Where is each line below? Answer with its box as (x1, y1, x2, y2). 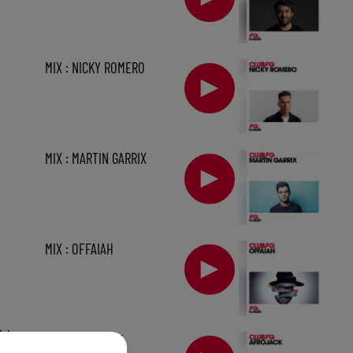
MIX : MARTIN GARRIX (44, 149, 147, 168)
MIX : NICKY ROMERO (44, 58, 145, 76)
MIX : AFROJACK (44, 330, 123, 349)
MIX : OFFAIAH (44, 240, 113, 258)
